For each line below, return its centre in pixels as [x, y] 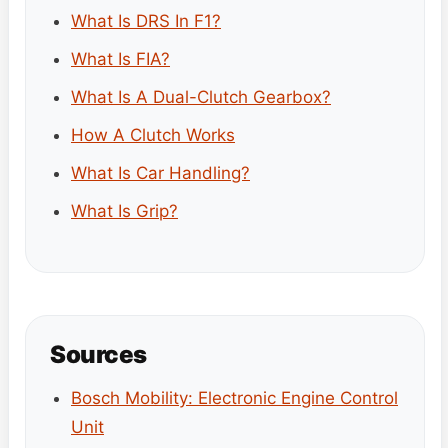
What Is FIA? [120, 58]
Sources [98, 354]
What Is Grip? [124, 210]
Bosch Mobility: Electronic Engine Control [234, 397]
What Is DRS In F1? [146, 20]
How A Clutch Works [153, 134]
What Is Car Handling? [160, 172]
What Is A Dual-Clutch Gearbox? [201, 96]
